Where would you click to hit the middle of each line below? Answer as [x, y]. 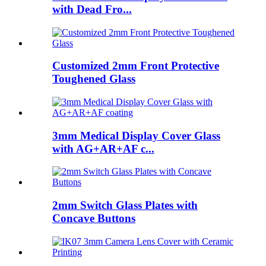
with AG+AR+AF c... [103, 148]
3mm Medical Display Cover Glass [136, 135]
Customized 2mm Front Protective [136, 66]
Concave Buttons [94, 218]
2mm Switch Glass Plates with [125, 205]
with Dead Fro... [92, 9]
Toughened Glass [94, 79]
